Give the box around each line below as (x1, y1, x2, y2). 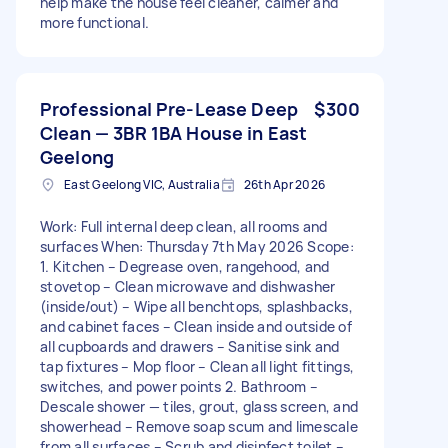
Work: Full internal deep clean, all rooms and (40, 216, 328, 236)
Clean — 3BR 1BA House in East (40, 120, 308, 145)
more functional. (40, 12, 149, 32)
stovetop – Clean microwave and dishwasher (40, 276, 336, 296)
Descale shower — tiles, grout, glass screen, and (40, 396, 358, 416)
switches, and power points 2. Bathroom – (40, 376, 318, 396)
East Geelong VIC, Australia (64, 175, 220, 193)
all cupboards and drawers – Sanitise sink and (40, 336, 340, 356)
